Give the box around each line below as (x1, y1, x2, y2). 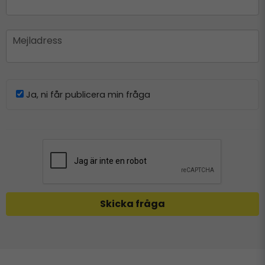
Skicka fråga (100, 197, 165, 211)
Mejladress (12, 34, 62, 47)
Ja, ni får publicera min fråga (24, 89, 150, 101)
